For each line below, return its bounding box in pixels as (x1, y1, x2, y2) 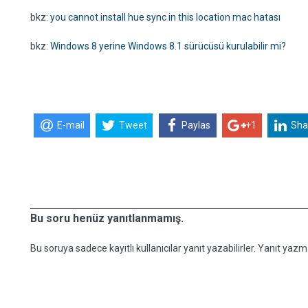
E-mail (56, 120, 85, 131)
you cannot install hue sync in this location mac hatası (50, 12, 280, 23)
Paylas (181, 120, 211, 131)
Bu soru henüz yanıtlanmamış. (30, 212, 184, 225)
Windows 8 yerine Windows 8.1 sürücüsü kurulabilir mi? (50, 41, 286, 52)
